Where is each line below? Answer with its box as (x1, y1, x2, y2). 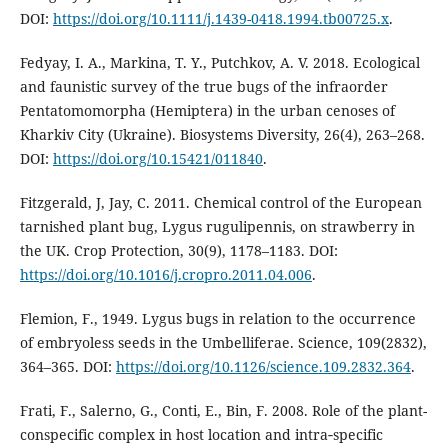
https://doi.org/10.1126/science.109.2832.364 (115, 357, 411, 377)
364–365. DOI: (19, 357, 116, 377)
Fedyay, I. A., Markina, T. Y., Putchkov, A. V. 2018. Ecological (19, 53, 420, 73)
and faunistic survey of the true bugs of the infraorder (19, 77, 388, 97)
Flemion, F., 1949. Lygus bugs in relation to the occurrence (19, 309, 416, 329)
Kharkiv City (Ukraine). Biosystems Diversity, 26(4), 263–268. (19, 125, 425, 145)
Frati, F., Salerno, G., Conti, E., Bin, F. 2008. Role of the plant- (19, 401, 427, 421)
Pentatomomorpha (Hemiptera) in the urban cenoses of (19, 101, 395, 121)
